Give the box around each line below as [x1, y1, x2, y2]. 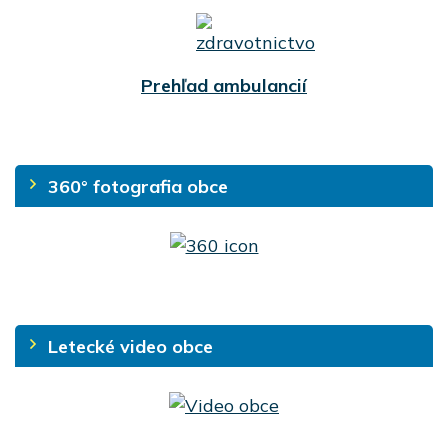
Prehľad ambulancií [141, 74, 307, 97]
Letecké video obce [48, 334, 213, 358]
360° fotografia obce [48, 174, 228, 198]
